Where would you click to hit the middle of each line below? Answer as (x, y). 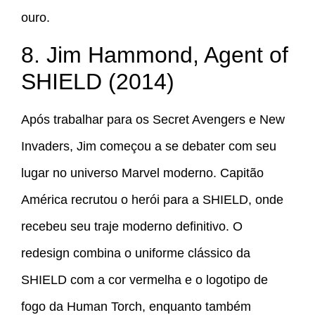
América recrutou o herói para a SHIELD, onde (152, 199)
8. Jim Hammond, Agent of (155, 54)
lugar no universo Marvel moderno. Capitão (142, 173)
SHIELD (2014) (98, 81)
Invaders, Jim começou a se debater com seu (149, 146)
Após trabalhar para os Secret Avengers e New (153, 119)
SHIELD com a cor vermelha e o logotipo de (144, 279)
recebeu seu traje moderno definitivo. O (132, 226)
